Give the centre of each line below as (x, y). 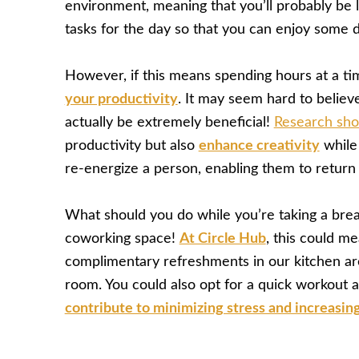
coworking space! (122, 239)
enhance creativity (259, 146)
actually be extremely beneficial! (169, 123)
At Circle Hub (222, 239)
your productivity (121, 100)
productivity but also (131, 146)
